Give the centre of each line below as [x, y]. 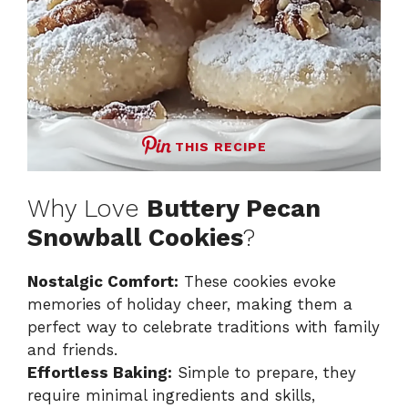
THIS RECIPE [220, 146]
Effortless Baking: [100, 373]
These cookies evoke [257, 282]
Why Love [87, 209]
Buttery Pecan [234, 209]
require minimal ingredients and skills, [171, 396]
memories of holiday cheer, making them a [190, 305]
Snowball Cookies [135, 238]
